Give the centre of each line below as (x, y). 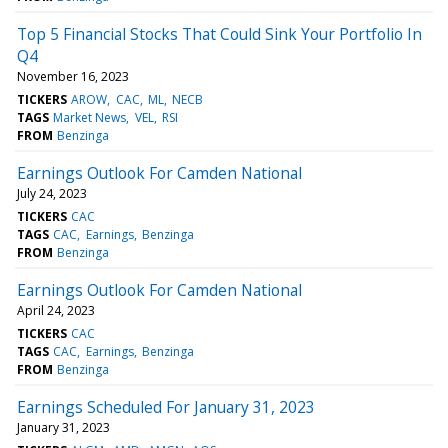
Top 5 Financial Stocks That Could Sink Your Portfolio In (219, 33)
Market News (90, 117)
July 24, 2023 (52, 193)
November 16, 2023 (73, 76)
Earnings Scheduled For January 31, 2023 (166, 406)
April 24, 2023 (56, 310)
